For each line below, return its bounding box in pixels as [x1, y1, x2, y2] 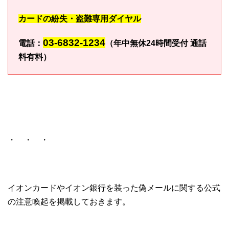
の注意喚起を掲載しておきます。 [8, 197, 130, 206]
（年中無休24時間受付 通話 [105, 38, 207, 48]
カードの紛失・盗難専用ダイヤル [18, 14, 141, 23]
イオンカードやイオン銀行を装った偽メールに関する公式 [8, 183, 220, 192]
